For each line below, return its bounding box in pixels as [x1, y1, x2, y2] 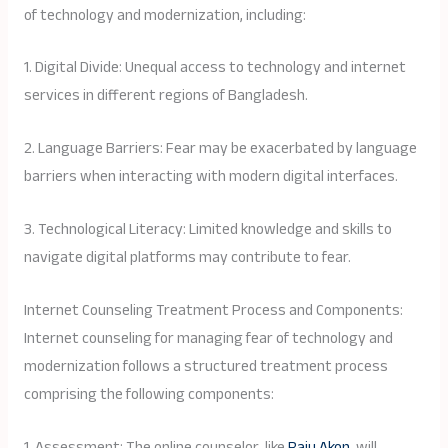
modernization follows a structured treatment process [23, 351, 388, 381]
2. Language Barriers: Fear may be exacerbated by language [23, 134, 417, 164]
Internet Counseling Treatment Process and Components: [23, 295, 403, 325]
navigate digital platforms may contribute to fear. [23, 243, 351, 273]
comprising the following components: [23, 379, 274, 409]
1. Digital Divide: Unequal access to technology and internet [23, 53, 406, 83]
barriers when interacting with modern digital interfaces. [23, 162, 398, 192]
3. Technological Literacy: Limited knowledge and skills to [23, 215, 392, 245]
